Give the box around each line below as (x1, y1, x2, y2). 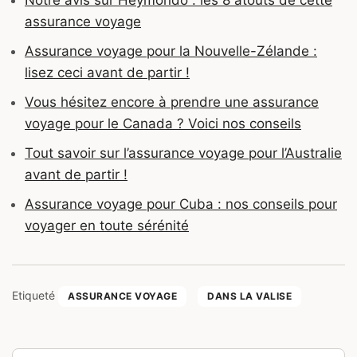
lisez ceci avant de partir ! (25, 64, 190, 80)
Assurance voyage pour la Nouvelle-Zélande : (25, 42, 317, 59)
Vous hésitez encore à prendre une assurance (25, 93, 319, 110)
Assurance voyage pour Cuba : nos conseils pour (25, 195, 337, 212)
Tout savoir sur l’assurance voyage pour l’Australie (25, 144, 342, 161)
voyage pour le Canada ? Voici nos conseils (25, 115, 301, 131)
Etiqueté (12, 288, 58, 302)
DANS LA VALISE (207, 289, 292, 302)
